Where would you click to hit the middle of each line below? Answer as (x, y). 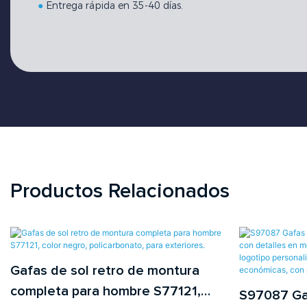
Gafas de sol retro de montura (105, 271)
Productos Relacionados (120, 192)
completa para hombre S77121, (106, 292)
